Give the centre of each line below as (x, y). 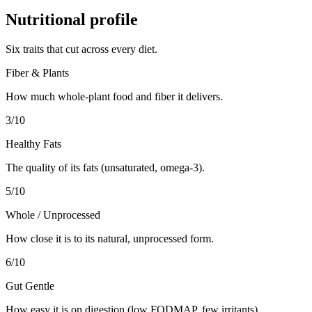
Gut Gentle (30, 286)
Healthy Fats (33, 143)
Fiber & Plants (37, 72)
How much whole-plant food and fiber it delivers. (114, 96)
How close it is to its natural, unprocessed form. (110, 238)
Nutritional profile (72, 19)
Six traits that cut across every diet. (81, 49)
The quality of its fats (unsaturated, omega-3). (105, 167)
